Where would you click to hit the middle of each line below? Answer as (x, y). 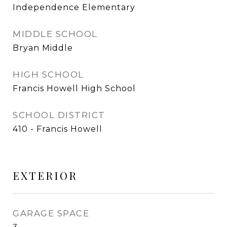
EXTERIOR (45, 175)
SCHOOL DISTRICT (59, 115)
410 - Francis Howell (58, 129)
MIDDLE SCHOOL (55, 34)
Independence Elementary (74, 7)
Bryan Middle (43, 48)
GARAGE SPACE (51, 213)
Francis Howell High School (74, 88)
